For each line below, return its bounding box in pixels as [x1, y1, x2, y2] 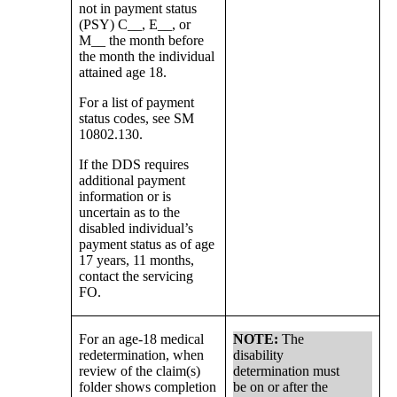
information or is [79, 189, 172, 205]
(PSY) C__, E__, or [79, 17, 191, 33]
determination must [233, 363, 340, 379]
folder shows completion [79, 379, 217, 395]
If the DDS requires [79, 157, 190, 173]
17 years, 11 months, [79, 253, 195, 269]
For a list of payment [79, 95, 195, 111]
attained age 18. [79, 65, 167, 81]
